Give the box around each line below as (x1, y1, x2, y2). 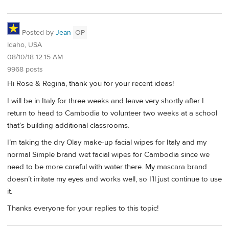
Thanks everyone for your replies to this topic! (7, 203, 158, 214)
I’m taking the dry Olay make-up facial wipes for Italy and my (7, 137, 207, 147)
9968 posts (7, 64, 43, 74)
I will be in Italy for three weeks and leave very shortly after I (7, 96, 204, 106)
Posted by (20, 28, 56, 37)
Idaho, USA (7, 40, 42, 50)
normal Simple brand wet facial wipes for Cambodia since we (7, 149, 210, 159)
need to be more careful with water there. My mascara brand (7, 162, 207, 172)
